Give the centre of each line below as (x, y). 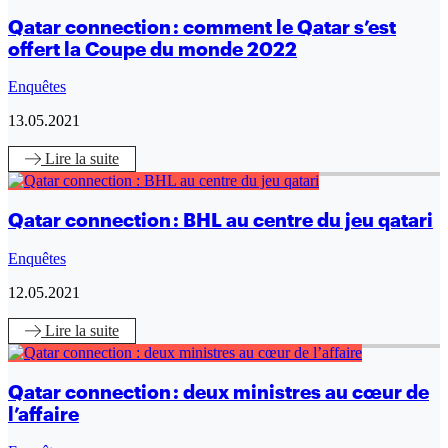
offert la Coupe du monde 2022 (152, 48)
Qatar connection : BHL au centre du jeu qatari (220, 220)
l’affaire (43, 413)
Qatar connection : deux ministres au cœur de (218, 391)
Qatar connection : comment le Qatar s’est (202, 26)
